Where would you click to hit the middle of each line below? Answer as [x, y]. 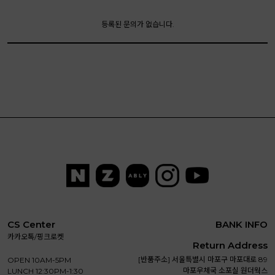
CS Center [31, 225]
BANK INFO [242, 225]
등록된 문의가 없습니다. [137, 24]
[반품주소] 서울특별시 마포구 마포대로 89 [203, 260]
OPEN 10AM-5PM [39, 260]
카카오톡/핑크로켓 [36, 237]
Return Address [230, 246]
